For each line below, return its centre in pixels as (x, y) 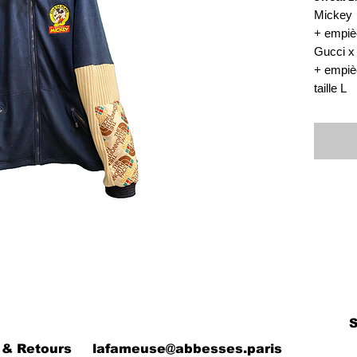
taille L (330, 88)
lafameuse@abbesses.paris (187, 349)
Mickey (333, 15)
